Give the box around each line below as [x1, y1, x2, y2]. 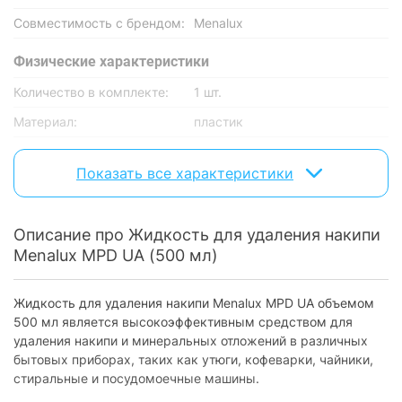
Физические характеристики [13, 53, 209, 70]
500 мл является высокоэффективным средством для [13, 314, 353, 329]
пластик [194, 114, 243, 129]
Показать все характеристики [76, 164, 293, 182]
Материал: [13, 114, 77, 129]
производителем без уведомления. [13, 168, 197, 181]
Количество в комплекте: [13, 84, 169, 100]
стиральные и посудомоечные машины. [13, 371, 259, 386]
